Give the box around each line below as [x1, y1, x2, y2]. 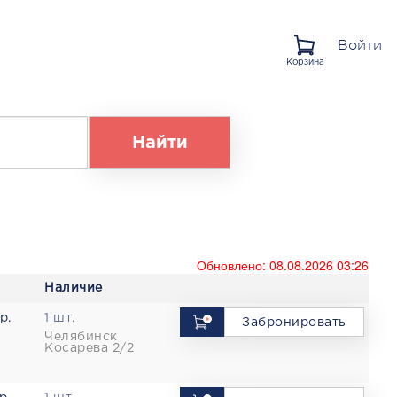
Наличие [44, 283, 103, 293]
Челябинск [44, 331, 118, 342]
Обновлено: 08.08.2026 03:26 [197, 256, 369, 274]
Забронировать [242, 317, 346, 328]
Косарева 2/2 [44, 343, 134, 354]
